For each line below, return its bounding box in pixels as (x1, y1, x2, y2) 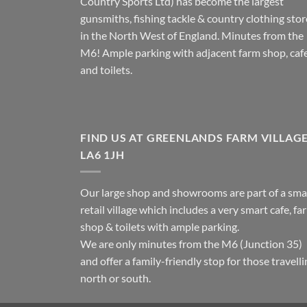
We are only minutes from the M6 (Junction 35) (80, 236, 302, 250)
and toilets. (80, 63, 132, 77)
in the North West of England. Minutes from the (80, 29, 304, 42)
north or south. (80, 271, 151, 284)
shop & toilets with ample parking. (80, 219, 239, 233)
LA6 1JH (80, 148, 125, 162)
